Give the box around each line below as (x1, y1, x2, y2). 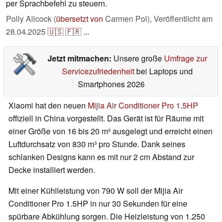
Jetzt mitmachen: (47, 53, 113, 64)
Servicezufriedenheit (61, 65, 134, 77)
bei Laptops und (134, 65, 193, 77)
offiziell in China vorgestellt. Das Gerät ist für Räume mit (8, 112, 204, 124)
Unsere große (113, 53, 164, 64)
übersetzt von (56, 13, 103, 25)
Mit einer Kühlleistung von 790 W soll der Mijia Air (8, 185, 183, 197)
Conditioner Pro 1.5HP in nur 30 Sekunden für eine (8, 198, 187, 210)
